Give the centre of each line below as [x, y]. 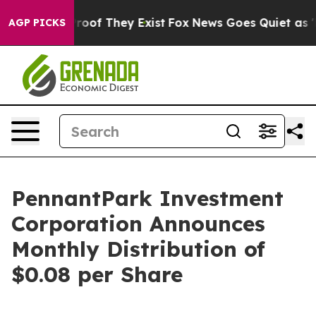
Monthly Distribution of [138, 249]
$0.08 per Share [97, 274]
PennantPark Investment [147, 198]
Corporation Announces [138, 224]
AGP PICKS [37, 23]
